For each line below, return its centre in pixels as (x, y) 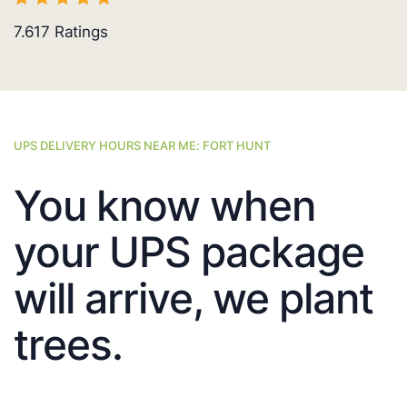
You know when (164, 206)
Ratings (79, 32)
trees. (68, 345)
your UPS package (189, 252)
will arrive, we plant (194, 298)
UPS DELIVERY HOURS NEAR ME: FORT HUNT (142, 146)
